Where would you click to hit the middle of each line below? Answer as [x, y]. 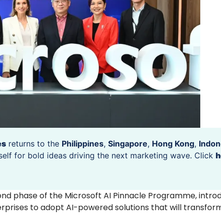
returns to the [34, 143]
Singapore [128, 143]
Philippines [83, 143]
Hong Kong [173, 143]
